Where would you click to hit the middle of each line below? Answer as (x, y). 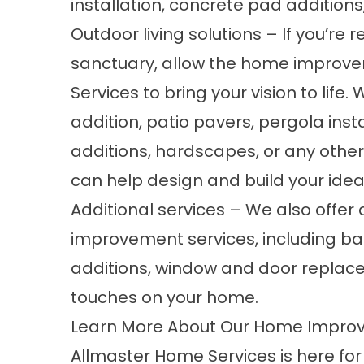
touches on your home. (165, 297)
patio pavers (199, 122)
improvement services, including (206, 239)
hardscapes (206, 151)
